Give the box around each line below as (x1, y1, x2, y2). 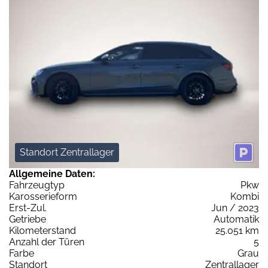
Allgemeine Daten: (9, 167, 95, 179)
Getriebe (9, 213, 46, 225)
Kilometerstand (9, 224, 76, 236)
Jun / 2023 (211, 202, 259, 214)
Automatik (214, 213, 259, 225)
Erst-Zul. (9, 202, 47, 214)
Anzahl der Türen (9, 236, 84, 248)
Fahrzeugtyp (9, 179, 65, 191)
